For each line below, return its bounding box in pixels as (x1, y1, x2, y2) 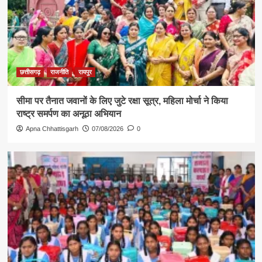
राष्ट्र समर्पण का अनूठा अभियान (16, 109, 121, 119)
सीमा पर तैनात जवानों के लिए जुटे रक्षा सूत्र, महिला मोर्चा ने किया (16, 96, 228, 106)
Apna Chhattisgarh (25, 125, 78, 133)
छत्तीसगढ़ (19, 68, 40, 76)
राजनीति (50, 68, 68, 76)
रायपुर (78, 68, 92, 76)
